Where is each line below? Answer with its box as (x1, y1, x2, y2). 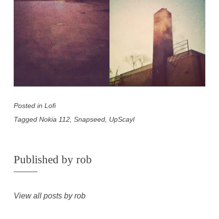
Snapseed (74, 115, 105, 124)
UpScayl (109, 115, 134, 124)
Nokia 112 (39, 115, 70, 124)
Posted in (14, 101, 44, 109)
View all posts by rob (14, 191, 86, 200)
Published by (14, 153, 76, 166)
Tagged (14, 115, 39, 124)
